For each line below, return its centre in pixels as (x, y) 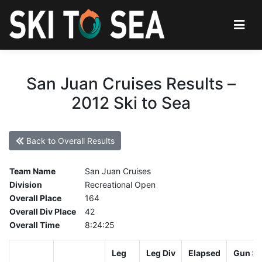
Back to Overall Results (69, 141)
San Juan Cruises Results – (131, 83)
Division (26, 185)
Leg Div (161, 253)
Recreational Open (120, 185)
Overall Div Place (43, 212)
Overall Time (35, 225)
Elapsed (204, 253)
